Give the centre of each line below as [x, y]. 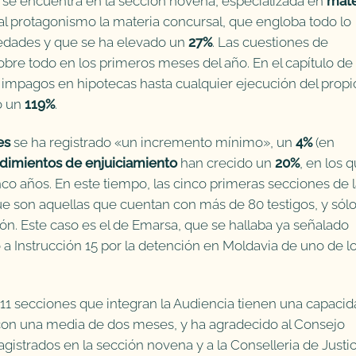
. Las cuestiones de [270, 42]
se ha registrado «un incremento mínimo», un [153, 142]
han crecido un [226, 163]
